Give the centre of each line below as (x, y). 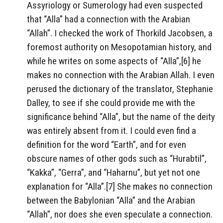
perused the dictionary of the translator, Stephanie (120, 89)
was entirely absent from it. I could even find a (111, 131)
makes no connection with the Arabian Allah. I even (121, 75)
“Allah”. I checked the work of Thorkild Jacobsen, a (120, 33)
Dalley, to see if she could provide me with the (111, 103)
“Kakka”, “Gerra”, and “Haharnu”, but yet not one (113, 173)
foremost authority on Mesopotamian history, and (119, 47)
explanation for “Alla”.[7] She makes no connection (120, 187)
